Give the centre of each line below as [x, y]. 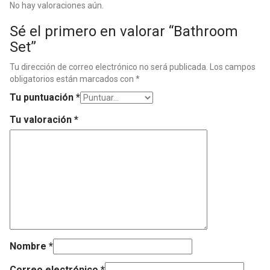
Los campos [233, 67]
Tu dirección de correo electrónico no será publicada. [109, 67]
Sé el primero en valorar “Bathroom [124, 32]
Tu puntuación [43, 98]
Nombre [29, 246]
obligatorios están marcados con [73, 79]
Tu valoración [42, 120]
